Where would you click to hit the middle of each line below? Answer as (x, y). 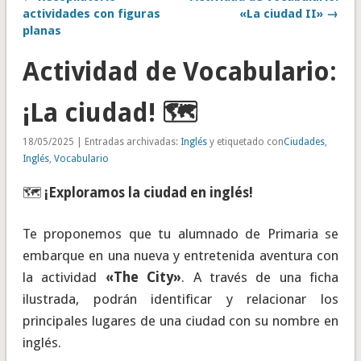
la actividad (64, 278)
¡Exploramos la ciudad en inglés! (148, 193)
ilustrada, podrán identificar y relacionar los (180, 299)
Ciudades (304, 142)
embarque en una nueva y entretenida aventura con (180, 256)
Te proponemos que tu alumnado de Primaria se (180, 234)
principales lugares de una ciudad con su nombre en (180, 321)
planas (41, 31)
